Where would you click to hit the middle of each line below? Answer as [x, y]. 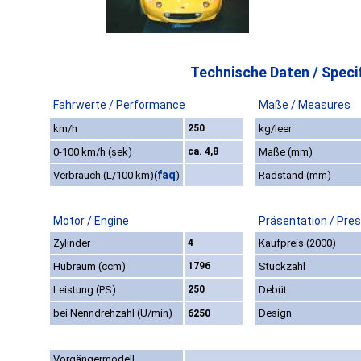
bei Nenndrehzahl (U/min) [113, 313]
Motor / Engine [91, 221]
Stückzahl [282, 267]
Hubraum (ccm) [89, 267]
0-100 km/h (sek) [93, 152]
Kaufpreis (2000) [297, 243]
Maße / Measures [305, 105]
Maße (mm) [286, 152]
